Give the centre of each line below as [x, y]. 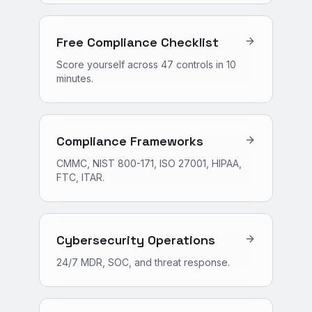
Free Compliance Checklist [138, 42]
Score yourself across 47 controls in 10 [146, 64]
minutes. [75, 78]
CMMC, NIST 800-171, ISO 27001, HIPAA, [149, 163]
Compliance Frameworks [130, 141]
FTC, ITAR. [80, 177]
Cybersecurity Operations [136, 240]
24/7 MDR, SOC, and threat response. [143, 262]
